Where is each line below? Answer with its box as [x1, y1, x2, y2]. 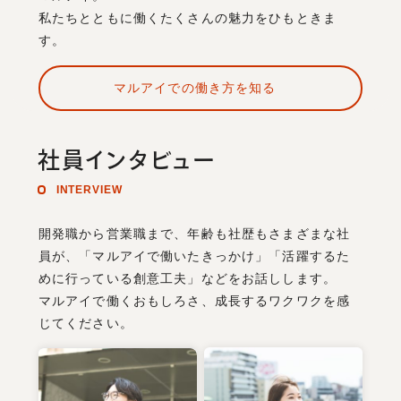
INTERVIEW [55, 184, 123, 196]
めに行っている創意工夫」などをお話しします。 [38, 270, 337, 286]
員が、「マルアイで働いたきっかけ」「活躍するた [38, 248, 351, 263]
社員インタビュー [37, 148, 217, 171]
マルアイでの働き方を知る [113, 80, 277, 95]
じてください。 [38, 315, 133, 330]
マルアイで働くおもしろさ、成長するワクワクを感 [38, 293, 351, 308]
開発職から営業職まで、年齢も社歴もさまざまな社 [38, 226, 351, 241]
